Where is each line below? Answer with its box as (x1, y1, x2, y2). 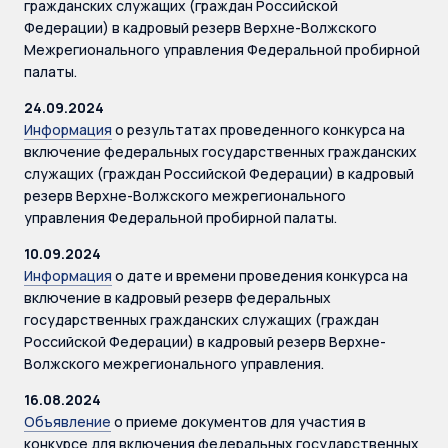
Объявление (24, 412, 111, 431)
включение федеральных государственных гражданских (24, 142, 417, 161)
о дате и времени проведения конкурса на (112, 266, 408, 285)
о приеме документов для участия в (111, 412, 366, 431)
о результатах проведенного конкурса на (112, 120, 405, 139)
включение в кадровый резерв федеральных (24, 288, 331, 307)
